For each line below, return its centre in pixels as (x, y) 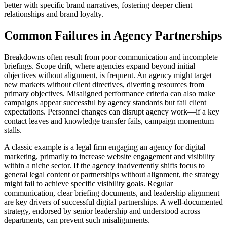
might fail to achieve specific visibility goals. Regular (88, 183)
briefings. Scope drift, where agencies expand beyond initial (100, 66)
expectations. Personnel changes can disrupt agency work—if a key (112, 111)
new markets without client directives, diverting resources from (104, 84)
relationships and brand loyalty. (54, 14)
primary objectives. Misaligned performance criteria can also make (110, 93)
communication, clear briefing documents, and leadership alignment (112, 193)
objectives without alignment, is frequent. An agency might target (108, 75)
